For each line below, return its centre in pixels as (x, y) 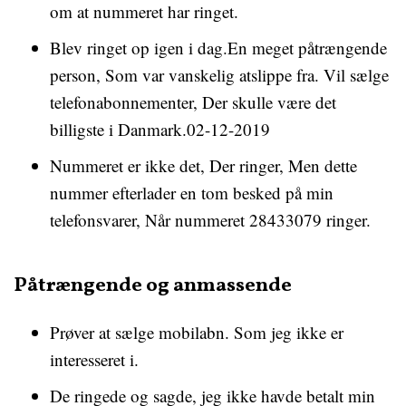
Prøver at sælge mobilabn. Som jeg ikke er (197, 332)
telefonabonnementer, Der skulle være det (193, 102)
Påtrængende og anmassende (153, 286)
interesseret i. (94, 359)
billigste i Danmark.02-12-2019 (160, 129)
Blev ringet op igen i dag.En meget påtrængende (218, 48)
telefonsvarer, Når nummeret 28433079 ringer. (210, 220)
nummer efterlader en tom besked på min (192, 193)
